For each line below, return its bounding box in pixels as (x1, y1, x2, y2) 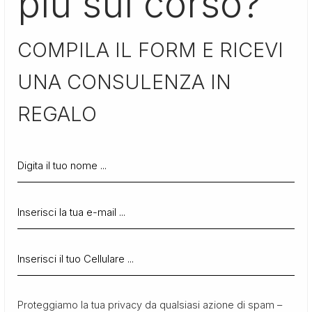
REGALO (17, 101, 97, 126)
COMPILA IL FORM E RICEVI (17, 37, 283, 62)
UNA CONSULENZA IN (17, 69, 231, 94)
